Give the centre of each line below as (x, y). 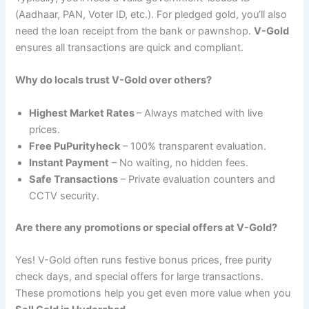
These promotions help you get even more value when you (153, 293)
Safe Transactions (74, 179)
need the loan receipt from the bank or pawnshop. (135, 31)
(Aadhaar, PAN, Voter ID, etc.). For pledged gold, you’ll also (151, 14)
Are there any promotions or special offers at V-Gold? (147, 227)
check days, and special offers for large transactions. (140, 276)
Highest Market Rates (83, 113)
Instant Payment (69, 162)
